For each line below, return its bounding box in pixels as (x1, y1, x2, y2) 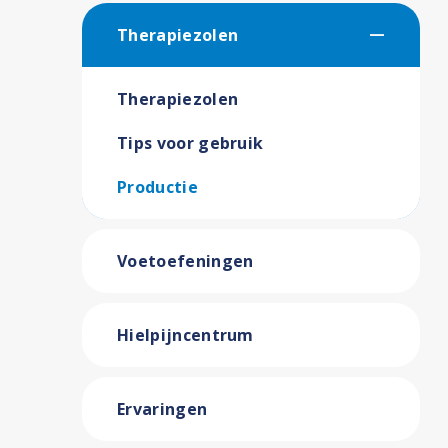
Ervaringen (117, 398, 208, 420)
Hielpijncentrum (117, 324, 254, 346)
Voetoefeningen (117, 250, 254, 272)
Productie (117, 176, 198, 198)
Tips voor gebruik (117, 132, 264, 154)
